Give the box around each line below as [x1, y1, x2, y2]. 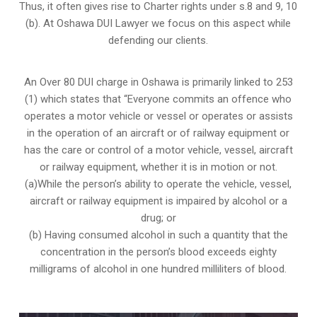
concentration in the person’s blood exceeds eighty [40, 246, 277, 259]
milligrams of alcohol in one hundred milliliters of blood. [30, 263, 287, 276]
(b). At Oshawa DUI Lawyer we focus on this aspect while [25, 17, 292, 30]
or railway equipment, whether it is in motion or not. [39, 161, 277, 174]
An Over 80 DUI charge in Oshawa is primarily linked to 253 [23, 76, 293, 89]
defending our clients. [108, 34, 209, 47]
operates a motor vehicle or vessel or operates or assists [23, 110, 293, 123]
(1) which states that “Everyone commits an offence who [25, 93, 292, 106]
